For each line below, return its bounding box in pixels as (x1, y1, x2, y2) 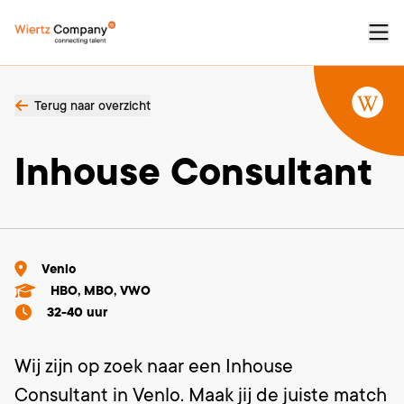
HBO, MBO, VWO (50, 283, 151, 298)
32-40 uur (47, 305, 107, 319)
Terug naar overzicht (34, 98, 151, 113)
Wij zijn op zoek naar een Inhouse (14, 355, 293, 377)
